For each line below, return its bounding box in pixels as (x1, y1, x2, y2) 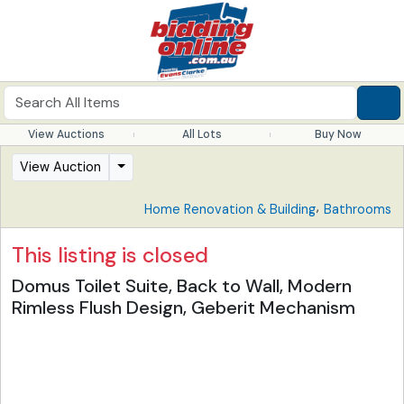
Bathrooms (324, 201, 391, 217)
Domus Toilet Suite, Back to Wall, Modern (12, 274, 352, 298)
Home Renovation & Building (144, 201, 316, 217)
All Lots (181, 127, 222, 142)
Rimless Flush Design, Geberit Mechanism (12, 296, 355, 319)
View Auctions (27, 127, 105, 142)
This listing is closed (12, 242, 208, 269)
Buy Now (314, 127, 362, 142)
